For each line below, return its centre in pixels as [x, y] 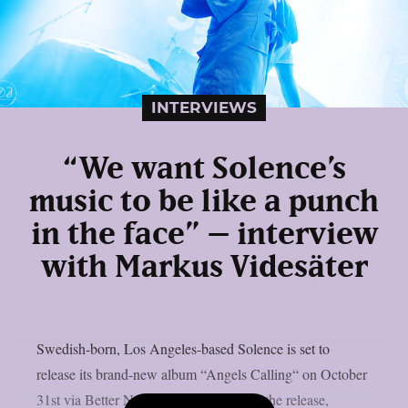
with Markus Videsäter [204, 267]
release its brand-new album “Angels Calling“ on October [202, 373]
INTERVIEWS [204, 107]
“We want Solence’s [204, 169]
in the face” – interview [204, 235]
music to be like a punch [204, 202]
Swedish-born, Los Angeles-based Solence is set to [183, 348]
